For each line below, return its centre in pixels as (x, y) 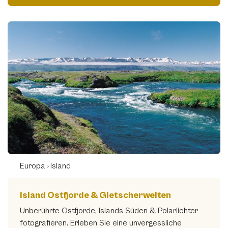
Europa (33, 166)
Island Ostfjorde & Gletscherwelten (95, 195)
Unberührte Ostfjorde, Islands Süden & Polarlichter (109, 210)
